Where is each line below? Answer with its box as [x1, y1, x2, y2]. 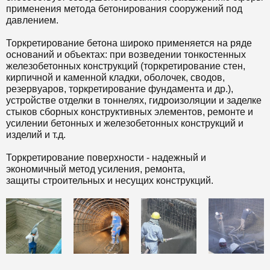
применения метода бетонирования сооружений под [6, 3, 242, 14]
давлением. [6, 14, 58, 25]
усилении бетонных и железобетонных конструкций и [6, 118, 243, 128]
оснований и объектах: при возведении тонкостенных [6, 49, 246, 60]
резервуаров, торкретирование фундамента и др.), [6, 83, 233, 94]
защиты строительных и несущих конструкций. [6, 175, 213, 186]
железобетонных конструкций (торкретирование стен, [6, 60, 245, 71]
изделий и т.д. [6, 129, 66, 140]
